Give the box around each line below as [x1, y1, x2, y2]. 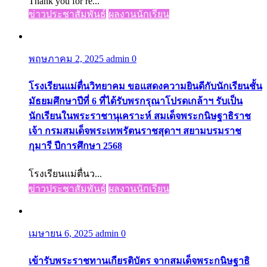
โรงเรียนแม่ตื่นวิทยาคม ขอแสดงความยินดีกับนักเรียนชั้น [29, 81, 262, 92]
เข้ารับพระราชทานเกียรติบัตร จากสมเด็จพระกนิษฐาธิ [29, 255, 250, 266]
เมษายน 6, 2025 [29, 228, 95, 238]
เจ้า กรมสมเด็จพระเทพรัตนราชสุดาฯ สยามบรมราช [29, 126, 241, 136]
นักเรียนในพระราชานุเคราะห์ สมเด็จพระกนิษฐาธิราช [29, 111, 251, 122]
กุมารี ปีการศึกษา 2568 [29, 141, 122, 151]
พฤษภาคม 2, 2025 [29, 54, 106, 64]
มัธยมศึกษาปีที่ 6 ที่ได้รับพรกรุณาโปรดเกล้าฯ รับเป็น [29, 96, 243, 107]
